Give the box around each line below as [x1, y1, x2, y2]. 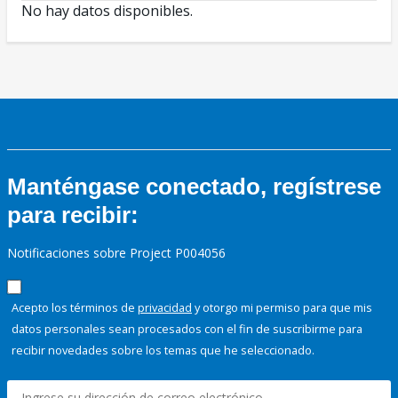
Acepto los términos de [12, 299, 138, 316]
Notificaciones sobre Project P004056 [7, 244, 226, 262]
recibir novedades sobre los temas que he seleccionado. [12, 342, 314, 359]
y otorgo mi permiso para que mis [192, 299, 372, 316]
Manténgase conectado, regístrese [7, 173, 381, 201]
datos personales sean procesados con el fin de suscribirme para [12, 321, 362, 338]
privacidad [138, 299, 192, 316]
